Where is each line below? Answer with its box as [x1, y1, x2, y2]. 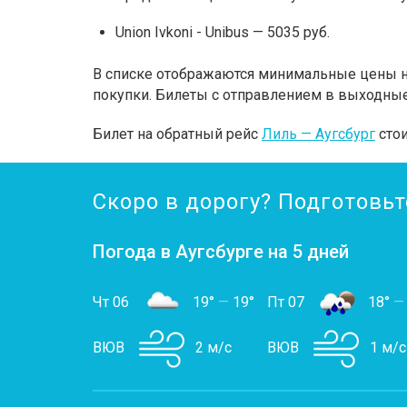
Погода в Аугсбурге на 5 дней [93, 241, 349, 263]
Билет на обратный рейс [93, 125, 262, 143]
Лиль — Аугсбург [262, 125, 375, 143]
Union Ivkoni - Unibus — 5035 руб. [115, 24, 330, 41]
